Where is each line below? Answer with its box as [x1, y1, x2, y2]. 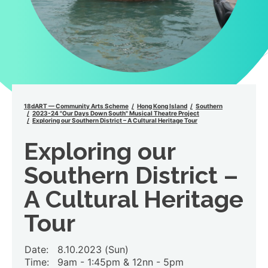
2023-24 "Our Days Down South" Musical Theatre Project [32, 109, 199, 117]
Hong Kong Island [137, 102, 187, 109]
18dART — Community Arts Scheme [24, 102, 129, 109]
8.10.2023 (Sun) [57, 243, 129, 256]
